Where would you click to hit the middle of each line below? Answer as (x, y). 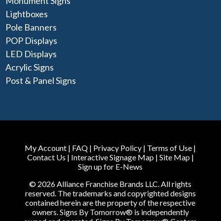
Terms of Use (170, 148)
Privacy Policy (118, 148)
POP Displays (32, 41)
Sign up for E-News (110, 167)
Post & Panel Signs (41, 81)
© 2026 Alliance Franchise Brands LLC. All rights (110, 184)
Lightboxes (27, 14)
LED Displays (31, 54)
